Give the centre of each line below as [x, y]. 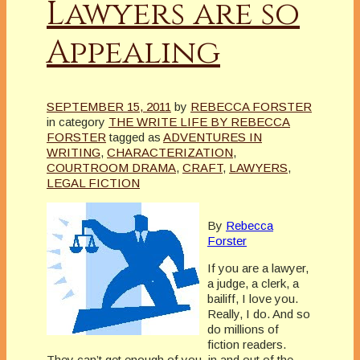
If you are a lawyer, [258, 268]
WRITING [74, 152]
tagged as [135, 137]
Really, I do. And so [259, 313]
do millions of [243, 329]
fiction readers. [247, 344]
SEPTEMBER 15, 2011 [109, 106]
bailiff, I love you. [253, 298]
